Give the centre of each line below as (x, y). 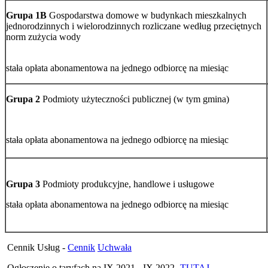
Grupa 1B (26, 15)
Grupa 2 (23, 99)
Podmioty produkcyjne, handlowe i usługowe (127, 184)
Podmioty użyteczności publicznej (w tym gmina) (135, 99)
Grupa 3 (23, 184)
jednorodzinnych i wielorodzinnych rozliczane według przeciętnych (134, 26)
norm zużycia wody (43, 36)
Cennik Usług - (36, 247)
